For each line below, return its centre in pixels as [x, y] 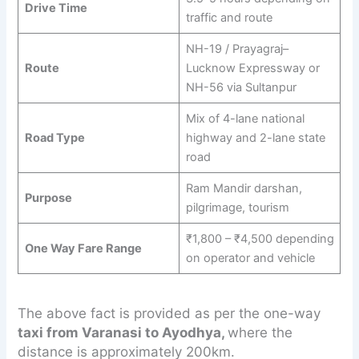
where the [260, 332]
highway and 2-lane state [255, 138]
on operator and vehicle [250, 258]
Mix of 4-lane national [245, 119]
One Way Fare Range [83, 249]
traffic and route [229, 18]
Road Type [54, 138]
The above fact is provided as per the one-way [169, 313]
